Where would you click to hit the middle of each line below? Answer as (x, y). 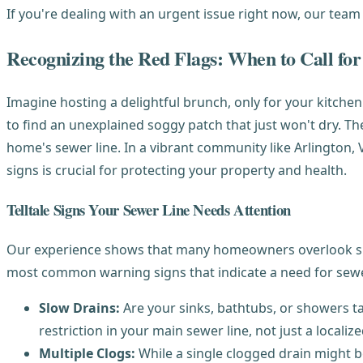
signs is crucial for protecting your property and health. (177, 171)
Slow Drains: (79, 307)
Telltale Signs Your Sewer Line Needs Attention (149, 210)
